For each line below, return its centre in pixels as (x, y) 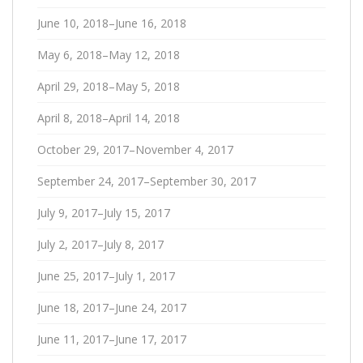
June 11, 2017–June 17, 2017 (112, 339)
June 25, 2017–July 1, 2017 (106, 276)
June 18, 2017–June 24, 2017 (112, 307)
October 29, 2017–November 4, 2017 (135, 149)
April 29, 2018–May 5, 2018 (109, 86)
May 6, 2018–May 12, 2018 (109, 55)
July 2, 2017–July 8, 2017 (100, 244)
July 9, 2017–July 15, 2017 (104, 213)
